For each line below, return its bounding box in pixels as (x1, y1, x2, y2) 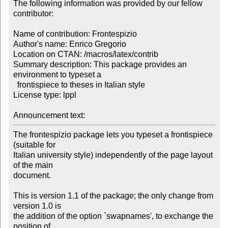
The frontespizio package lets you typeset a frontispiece (13, 130, 213, 139)
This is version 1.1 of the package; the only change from (13, 191, 213, 201)
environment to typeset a (13, 70, 103, 79)
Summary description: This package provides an (13, 60, 187, 69)
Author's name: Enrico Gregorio (13, 40, 126, 49)
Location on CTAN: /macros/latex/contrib (13, 50, 158, 59)
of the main (13, 161, 53, 170)
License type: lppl (13, 91, 76, 100)
